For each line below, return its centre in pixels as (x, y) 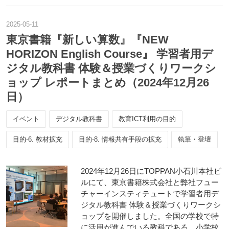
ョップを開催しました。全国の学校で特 (150, 216)
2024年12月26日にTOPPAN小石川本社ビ (151, 171)
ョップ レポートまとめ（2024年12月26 (108, 83)
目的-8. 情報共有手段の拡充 (120, 139)
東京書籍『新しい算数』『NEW (87, 40)
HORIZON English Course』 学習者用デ (110, 54)
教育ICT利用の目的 (147, 119)
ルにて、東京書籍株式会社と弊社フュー (150, 182)
